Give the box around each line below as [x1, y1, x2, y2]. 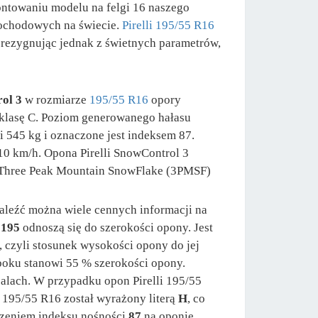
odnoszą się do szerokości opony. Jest [20, 220, 213, 234]
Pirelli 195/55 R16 [122, 18, 214, 32]
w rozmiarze [25, 92, 89, 106]
